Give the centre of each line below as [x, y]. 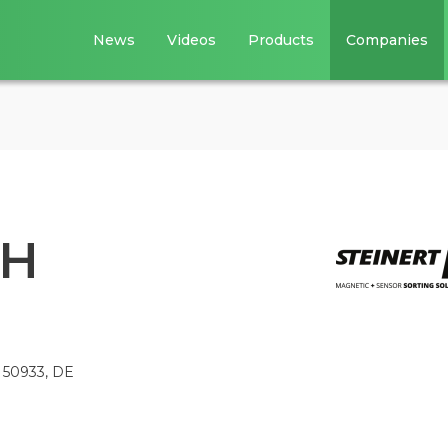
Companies [387, 40]
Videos [192, 40]
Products [281, 40]
